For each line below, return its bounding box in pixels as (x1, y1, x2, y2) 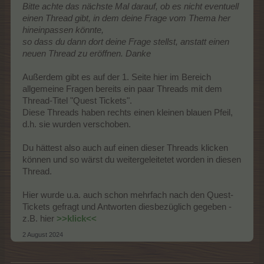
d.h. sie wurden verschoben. (22, 120, 131, 130)
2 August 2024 (22, 231, 63, 239)
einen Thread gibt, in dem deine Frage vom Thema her (22, 14, 230, 24)
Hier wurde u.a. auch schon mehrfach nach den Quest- (22, 190, 233, 200)
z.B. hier (22, 214, 57, 224)
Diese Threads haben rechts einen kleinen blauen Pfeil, (22, 108, 233, 118)
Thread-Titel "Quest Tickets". (22, 96, 132, 106)
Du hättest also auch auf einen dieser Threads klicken (22, 143, 228, 153)
